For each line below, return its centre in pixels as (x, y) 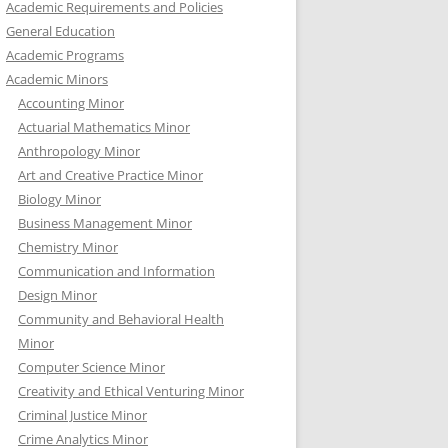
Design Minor (57, 295)
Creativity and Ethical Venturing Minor (131, 391)
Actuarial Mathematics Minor (104, 127)
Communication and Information (116, 271)
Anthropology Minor (79, 151)
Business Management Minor (105, 223)
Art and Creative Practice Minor (110, 175)
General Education (60, 31)
